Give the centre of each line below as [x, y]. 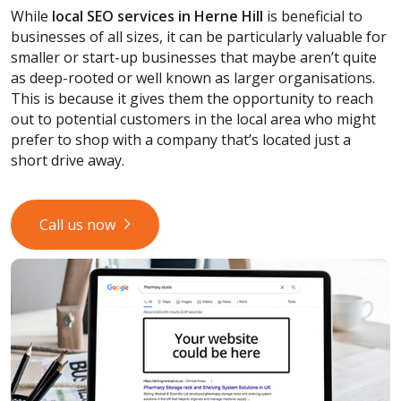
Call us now [77, 225]
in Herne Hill [219, 16]
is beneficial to [313, 16]
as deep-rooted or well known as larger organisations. [193, 78]
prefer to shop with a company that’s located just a [181, 140]
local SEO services [113, 16]
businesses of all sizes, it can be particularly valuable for [199, 37]
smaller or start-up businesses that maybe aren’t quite [194, 57]
